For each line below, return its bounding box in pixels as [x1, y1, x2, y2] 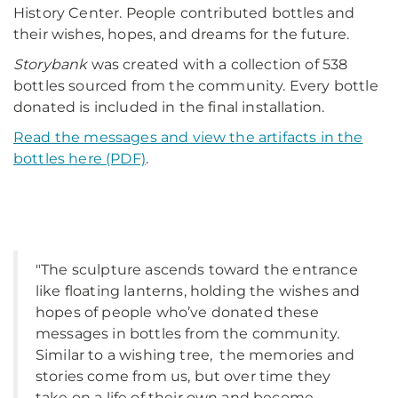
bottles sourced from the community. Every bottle [13, 77, 378, 94]
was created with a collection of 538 [87, 56, 348, 73]
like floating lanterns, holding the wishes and [36, 283, 361, 299]
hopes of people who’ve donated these [36, 304, 319, 321]
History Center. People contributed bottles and [13, 4, 355, 21]
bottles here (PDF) [13, 150, 146, 167]
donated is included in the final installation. [13, 99, 325, 115]
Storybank [13, 56, 88, 73]
